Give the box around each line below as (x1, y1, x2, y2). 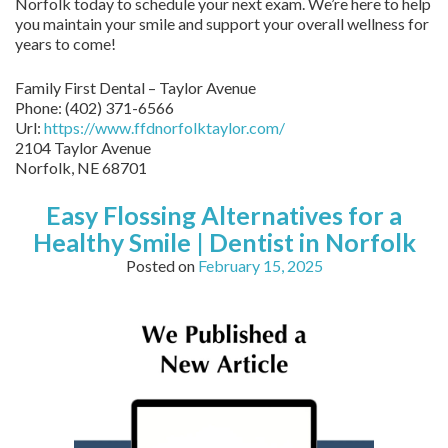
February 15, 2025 (197, 256, 323, 275)
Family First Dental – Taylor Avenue (15, 78, 256, 97)
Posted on (125, 256, 198, 275)
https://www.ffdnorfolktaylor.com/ (44, 118, 285, 137)
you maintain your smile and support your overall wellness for (15, 14, 429, 33)
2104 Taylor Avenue (15, 138, 151, 157)
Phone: (15, 98, 65, 117)
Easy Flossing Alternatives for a (46, 200, 402, 230)
